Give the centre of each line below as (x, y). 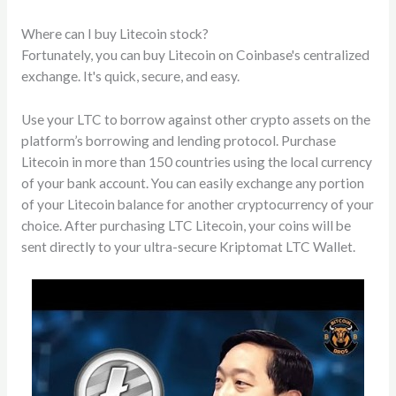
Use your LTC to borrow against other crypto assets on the (195, 120)
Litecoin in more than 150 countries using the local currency (196, 162)
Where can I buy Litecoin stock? (114, 34)
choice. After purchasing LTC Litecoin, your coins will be (186, 226)
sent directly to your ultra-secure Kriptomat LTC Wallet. (188, 247)
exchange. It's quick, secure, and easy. (130, 76)
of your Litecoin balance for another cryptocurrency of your (197, 205)
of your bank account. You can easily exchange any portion (192, 183)
